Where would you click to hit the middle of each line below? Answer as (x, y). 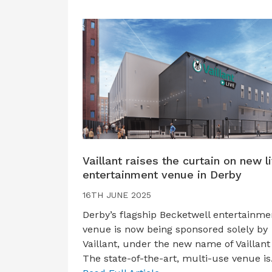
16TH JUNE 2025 (117, 195)
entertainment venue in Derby (162, 174)
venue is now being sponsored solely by (175, 229)
